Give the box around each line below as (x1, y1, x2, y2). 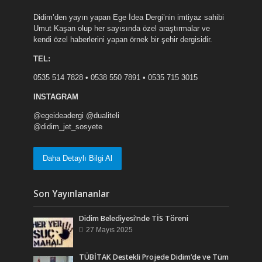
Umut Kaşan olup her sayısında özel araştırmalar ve (33, 24, 210, 33)
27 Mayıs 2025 (86, 225, 133, 233)
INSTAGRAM (33, 92, 78, 101)
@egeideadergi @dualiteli (33, 111, 119, 120)
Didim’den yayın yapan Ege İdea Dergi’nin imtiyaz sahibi (33, 13, 224, 22)
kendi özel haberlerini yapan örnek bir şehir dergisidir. (33, 35, 212, 44)
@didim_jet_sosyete (33, 122, 102, 131)
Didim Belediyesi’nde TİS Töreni (79, 213, 189, 223)
